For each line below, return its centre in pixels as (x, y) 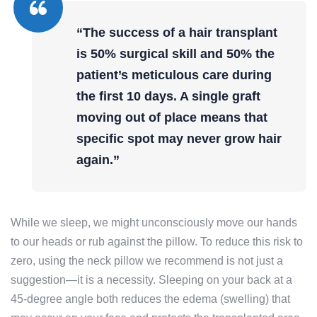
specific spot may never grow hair (179, 139)
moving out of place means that (172, 118)
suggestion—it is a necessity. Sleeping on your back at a (151, 280)
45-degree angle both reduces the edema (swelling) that (150, 299)
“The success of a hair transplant (177, 33)
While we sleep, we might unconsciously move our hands (154, 223)
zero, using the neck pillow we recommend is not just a (147, 261)
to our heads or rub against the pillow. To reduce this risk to (157, 242)
